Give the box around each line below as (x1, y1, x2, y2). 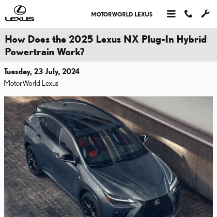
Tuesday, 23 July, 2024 (4, 67, 79, 76)
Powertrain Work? (5, 46, 85, 57)
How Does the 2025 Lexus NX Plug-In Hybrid (5, 33, 207, 45)
